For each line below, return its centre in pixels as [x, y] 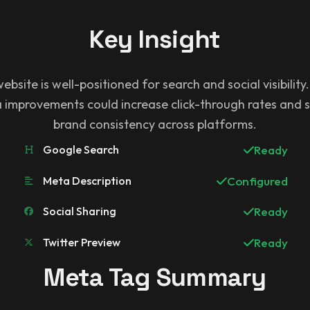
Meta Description [87, 180]
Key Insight [155, 39]
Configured [257, 181]
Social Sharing [80, 211]
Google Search [81, 150]
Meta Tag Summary [155, 277]
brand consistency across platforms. [155, 125]
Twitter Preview [82, 242]
